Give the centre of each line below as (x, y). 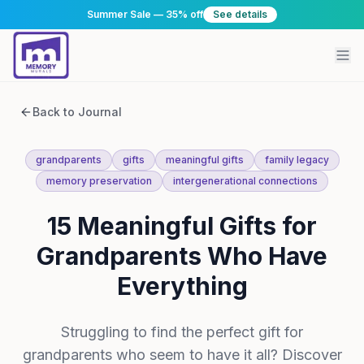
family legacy (297, 160)
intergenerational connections (245, 181)
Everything (182, 286)
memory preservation (99, 181)
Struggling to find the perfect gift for (182, 332)
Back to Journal (77, 112)
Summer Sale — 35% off (145, 14)
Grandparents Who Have (182, 256)
